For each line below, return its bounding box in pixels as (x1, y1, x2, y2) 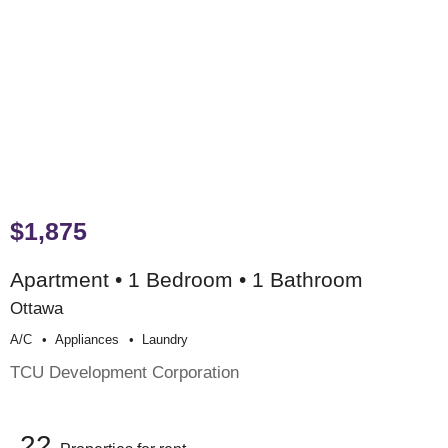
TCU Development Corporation (10, 361, 239, 382)
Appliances (55, 331, 119, 347)
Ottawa (10, 298, 63, 319)
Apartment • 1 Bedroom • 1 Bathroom (10, 268, 363, 292)
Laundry (142, 331, 188, 347)
